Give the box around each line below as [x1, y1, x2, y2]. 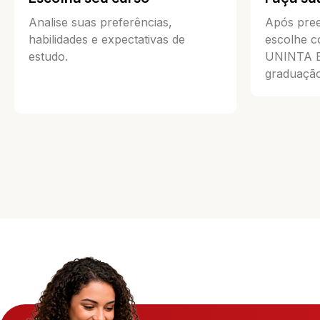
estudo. [29, 49, 68, 64]
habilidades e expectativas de [29, 32, 185, 47]
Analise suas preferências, [29, 15, 172, 30]
